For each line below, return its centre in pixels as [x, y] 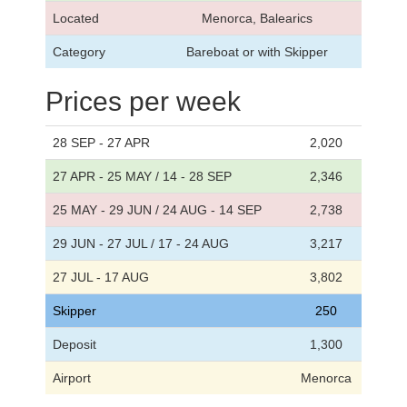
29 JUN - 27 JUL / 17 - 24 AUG [141, 244]
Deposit [74, 345]
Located [76, 19]
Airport [72, 378]
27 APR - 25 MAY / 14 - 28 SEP [142, 177]
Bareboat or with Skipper [257, 52]
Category [79, 52]
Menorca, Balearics [257, 19]
